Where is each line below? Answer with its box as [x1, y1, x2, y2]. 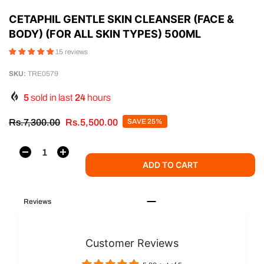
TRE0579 [26, 69, 58, 78]
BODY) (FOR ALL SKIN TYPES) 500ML [9, 27, 201, 40]
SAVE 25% [127, 117, 163, 126]
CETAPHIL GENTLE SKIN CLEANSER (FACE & [9, 12, 234, 25]
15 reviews [55, 47, 88, 56]
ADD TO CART [143, 159, 198, 170]
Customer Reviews [85, 236, 179, 249]
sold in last [29, 92, 75, 103]
